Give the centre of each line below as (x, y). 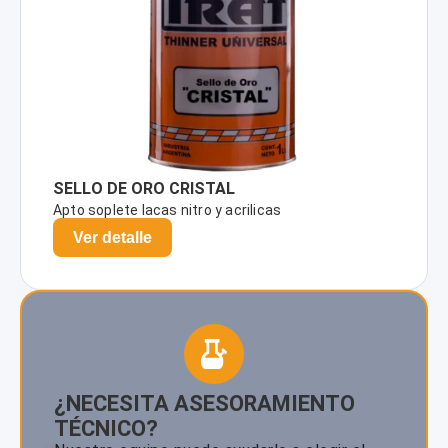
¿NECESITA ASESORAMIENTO (204, 403)
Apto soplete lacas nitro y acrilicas (167, 210)
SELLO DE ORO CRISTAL (144, 188)
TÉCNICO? (106, 428)
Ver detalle (112, 237)
